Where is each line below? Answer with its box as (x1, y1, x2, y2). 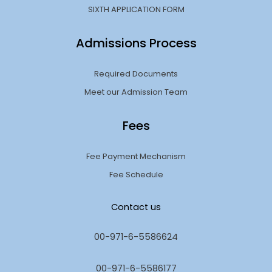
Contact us (111, 200, 161, 213)
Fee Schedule (109, 168, 163, 180)
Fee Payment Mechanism (86, 150, 186, 162)
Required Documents (94, 67, 178, 80)
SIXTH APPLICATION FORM (87, 3, 185, 15)
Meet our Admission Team (84, 86, 188, 98)
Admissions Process (75, 34, 197, 52)
